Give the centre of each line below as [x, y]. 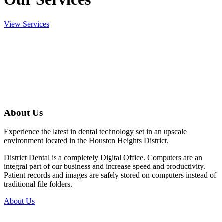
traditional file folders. [38, 184]
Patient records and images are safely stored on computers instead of [110, 175]
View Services [27, 24]
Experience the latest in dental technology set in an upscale [95, 132]
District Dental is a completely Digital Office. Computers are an [103, 158]
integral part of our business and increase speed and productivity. [105, 166]
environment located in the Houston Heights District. [86, 141]
